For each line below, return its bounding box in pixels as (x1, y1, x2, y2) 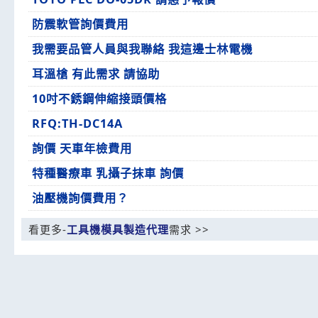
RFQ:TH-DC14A (32, 116, 123, 131)
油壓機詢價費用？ (32, 190, 128, 206)
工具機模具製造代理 (67, 222, 169, 236)
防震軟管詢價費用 (32, 16, 128, 32)
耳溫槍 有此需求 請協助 (32, 66, 160, 82)
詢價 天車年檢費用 (32, 141, 132, 156)
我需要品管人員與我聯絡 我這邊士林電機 (32, 41, 253, 57)
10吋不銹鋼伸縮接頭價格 (32, 91, 167, 106)
